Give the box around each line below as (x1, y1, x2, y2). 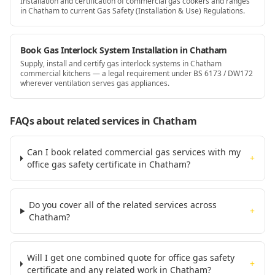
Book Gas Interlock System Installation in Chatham (20, 44, 227, 56)
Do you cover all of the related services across (29, 199, 217, 211)
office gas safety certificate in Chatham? (26, 158, 190, 170)
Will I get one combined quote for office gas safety (26, 252, 234, 263)
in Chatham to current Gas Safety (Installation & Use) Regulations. (20, 6, 245, 16)
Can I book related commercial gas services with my (26, 146, 241, 158)
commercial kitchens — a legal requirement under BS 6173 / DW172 (20, 68, 253, 79)
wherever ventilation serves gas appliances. (20, 78, 169, 88)
